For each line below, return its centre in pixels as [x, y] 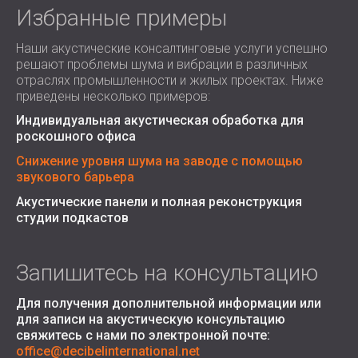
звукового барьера [75, 177]
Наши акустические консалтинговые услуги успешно [172, 48]
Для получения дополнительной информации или [169, 303]
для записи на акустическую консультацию [151, 319]
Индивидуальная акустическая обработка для [160, 120]
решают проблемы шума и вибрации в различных [162, 64]
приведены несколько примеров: [113, 96]
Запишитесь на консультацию [167, 273]
